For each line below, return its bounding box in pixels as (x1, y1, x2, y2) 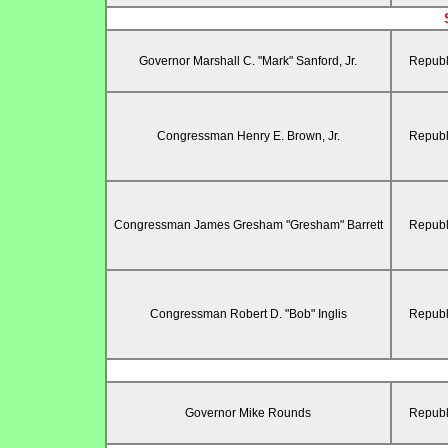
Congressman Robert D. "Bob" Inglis (149, 307, 347, 322)
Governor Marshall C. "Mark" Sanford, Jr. (139, 54, 357, 69)
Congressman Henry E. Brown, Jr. (156, 129, 340, 144)
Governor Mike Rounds (185, 406, 311, 421)
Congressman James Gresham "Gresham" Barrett (113, 218, 383, 233)
